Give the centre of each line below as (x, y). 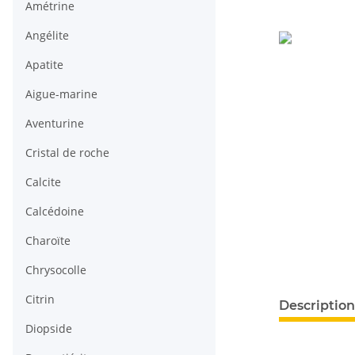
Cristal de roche (67, 153)
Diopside (49, 329)
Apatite (44, 65)
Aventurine (55, 124)
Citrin (40, 300)
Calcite (43, 182)
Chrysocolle (56, 270)
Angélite (47, 36)
